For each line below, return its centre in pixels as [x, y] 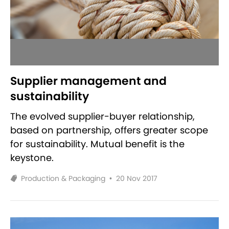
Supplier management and [88, 81]
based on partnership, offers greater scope [109, 130]
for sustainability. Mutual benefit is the [97, 144]
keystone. [32, 157]
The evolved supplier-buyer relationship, [102, 116]
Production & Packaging [63, 178]
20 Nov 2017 [137, 178]
